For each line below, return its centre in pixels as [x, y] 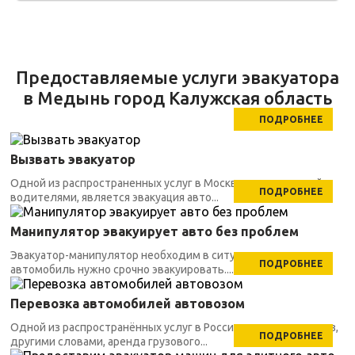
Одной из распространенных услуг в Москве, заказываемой [166, 183]
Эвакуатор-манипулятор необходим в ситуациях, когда [155, 255]
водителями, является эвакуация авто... [115, 197]
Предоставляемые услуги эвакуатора [177, 77]
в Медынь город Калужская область [177, 98]
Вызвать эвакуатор [73, 159]
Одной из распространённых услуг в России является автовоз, [174, 327]
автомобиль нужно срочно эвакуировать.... [122, 269]
